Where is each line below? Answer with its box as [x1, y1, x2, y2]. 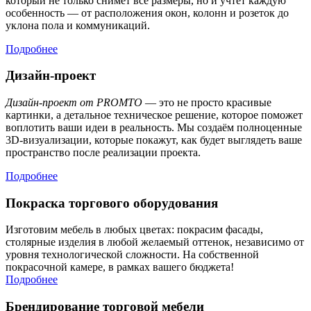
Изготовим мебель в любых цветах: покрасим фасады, [6, 224, 263, 236]
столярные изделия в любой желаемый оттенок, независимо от [6, 236, 304, 249]
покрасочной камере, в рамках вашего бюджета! [6, 261, 234, 274]
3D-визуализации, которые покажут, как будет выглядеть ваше [6, 134, 302, 146]
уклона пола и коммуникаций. [6, 19, 150, 31]
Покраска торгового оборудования [6, 195, 218, 210]
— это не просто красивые [142, 96, 271, 109]
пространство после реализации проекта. [6, 146, 201, 159]
